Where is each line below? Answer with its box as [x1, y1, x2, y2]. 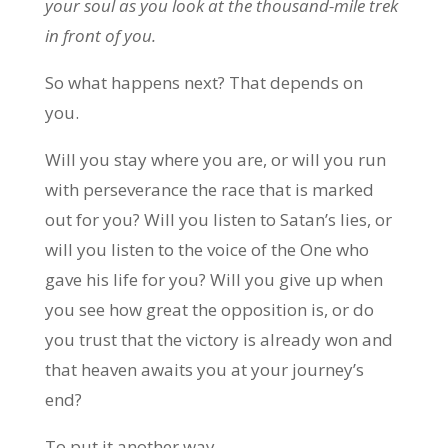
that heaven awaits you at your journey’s [44, 358, 364, 381]
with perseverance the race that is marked [44, 178, 374, 201]
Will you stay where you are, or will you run [44, 148, 386, 171]
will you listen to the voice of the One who [44, 238, 369, 261]
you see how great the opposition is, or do [44, 298, 374, 321]
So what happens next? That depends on [44, 71, 363, 94]
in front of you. [44, 24, 156, 47]
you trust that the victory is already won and [44, 328, 393, 351]
